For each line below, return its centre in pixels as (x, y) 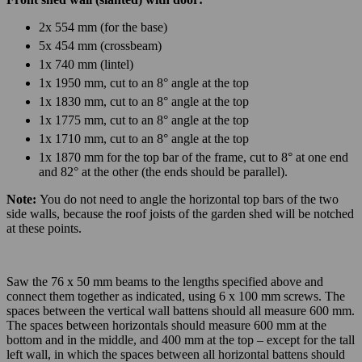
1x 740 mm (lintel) (86, 64)
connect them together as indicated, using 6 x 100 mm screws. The (176, 296)
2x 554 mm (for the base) (103, 27)
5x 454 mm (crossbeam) (100, 45)
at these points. (44, 228)
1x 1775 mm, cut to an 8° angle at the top (144, 120)
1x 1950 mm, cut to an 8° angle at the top (144, 82)
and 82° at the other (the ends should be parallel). (163, 171)
